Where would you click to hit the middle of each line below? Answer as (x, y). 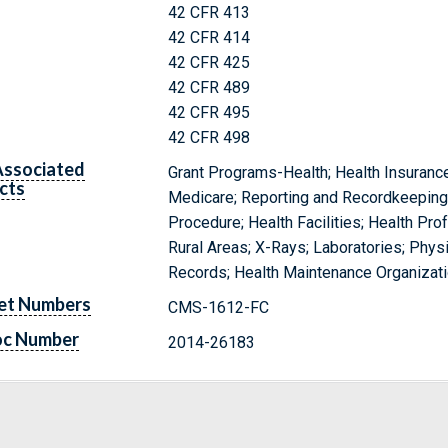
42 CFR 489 (209, 87)
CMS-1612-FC (219, 307)
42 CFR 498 (209, 137)
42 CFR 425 (209, 62)
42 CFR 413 (209, 12)
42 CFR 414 (209, 37)
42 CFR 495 (209, 112)
